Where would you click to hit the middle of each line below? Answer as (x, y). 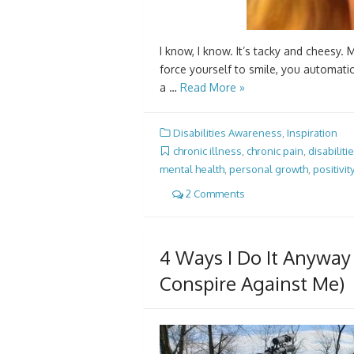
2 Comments (214, 194)
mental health (192, 169)
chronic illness (207, 151)
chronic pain (275, 151)
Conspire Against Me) (252, 283)
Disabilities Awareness (228, 132)
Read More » (213, 87)
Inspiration (312, 132)
